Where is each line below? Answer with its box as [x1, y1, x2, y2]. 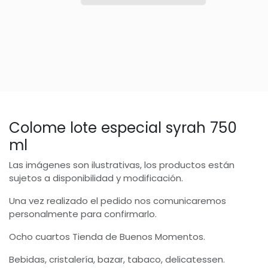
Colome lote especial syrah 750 [9, 117, 237, 138]
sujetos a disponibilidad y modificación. [9, 172, 183, 184]
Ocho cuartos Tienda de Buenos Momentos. [9, 230, 205, 243]
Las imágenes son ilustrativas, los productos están [9, 159, 234, 171]
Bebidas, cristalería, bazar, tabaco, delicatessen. [9, 253, 225, 266]
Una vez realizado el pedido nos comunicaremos [9, 194, 226, 207]
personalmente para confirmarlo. [9, 208, 157, 220]
